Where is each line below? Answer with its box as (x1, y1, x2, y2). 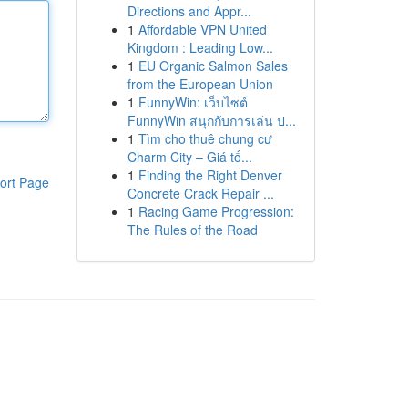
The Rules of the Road (127, 220, 258, 239)
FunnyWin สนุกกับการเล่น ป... (127, 111, 296, 129)
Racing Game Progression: (138, 202, 294, 220)
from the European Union (127, 75, 273, 93)
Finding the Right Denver (138, 166, 282, 184)
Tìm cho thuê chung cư (138, 129, 272, 148)
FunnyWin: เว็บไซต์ (138, 93, 248, 111)
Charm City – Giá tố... (127, 148, 252, 166)
